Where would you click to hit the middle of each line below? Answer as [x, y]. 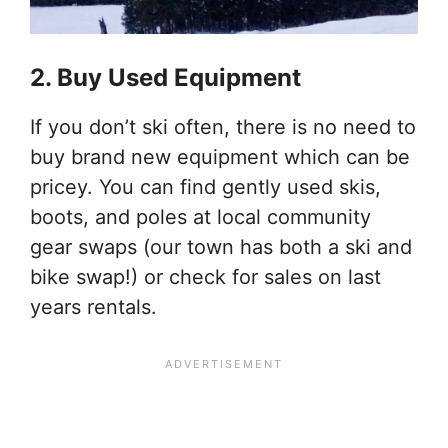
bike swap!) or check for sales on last [205, 276]
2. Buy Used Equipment [165, 77]
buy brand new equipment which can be [220, 156]
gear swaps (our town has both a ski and [221, 246]
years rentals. [93, 306]
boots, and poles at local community [200, 216]
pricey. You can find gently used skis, [205, 186]
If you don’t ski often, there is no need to [223, 126]
